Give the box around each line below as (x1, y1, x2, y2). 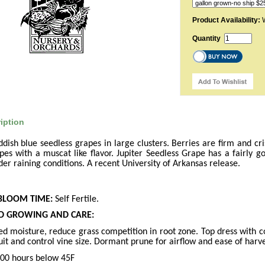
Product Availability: (192, 16, 260, 24)
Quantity (192, 34, 224, 43)
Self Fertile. (53, 194, 99, 204)
